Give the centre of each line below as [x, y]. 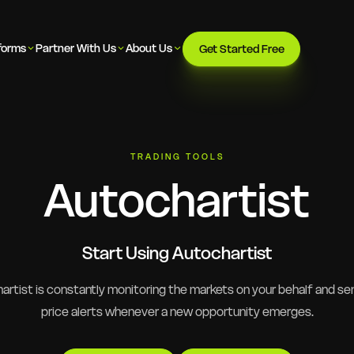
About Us [149, 48]
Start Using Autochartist [177, 252]
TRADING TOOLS [177, 156]
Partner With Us [75, 48]
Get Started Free [241, 49]
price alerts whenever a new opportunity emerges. [177, 312]
